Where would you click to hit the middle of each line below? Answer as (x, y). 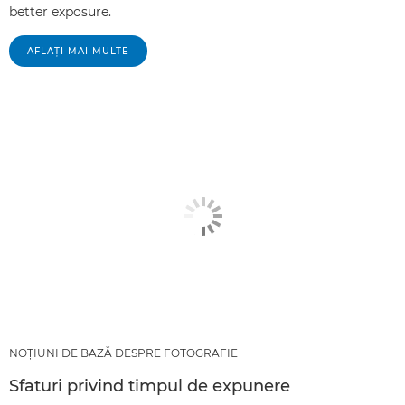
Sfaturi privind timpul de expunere (150, 386)
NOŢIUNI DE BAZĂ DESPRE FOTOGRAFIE (123, 353)
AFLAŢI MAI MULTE (78, 52)
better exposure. (60, 12)
